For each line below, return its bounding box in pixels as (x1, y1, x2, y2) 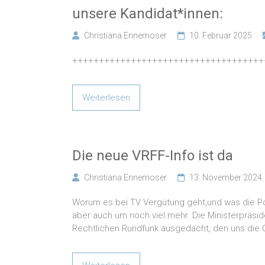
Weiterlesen (82, 92, 130, 104)
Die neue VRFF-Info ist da (72, 147, 233, 164)
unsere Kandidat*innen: (72, 5, 223, 22)
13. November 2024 (189, 173, 262, 183)
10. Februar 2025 (189, 31, 252, 41)
